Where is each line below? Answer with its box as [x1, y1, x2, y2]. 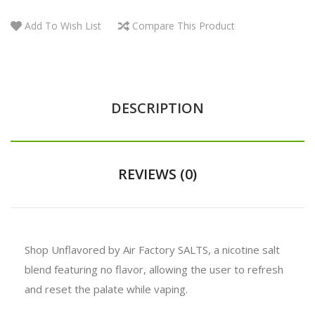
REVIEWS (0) [118, 164, 197, 184]
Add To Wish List [25, 18, 101, 32]
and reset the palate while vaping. [25, 281, 188, 296]
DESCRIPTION [111, 98, 204, 117]
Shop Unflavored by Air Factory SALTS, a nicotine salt [25, 242, 280, 257]
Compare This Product [132, 18, 235, 32]
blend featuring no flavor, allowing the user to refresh [25, 262, 283, 276]
